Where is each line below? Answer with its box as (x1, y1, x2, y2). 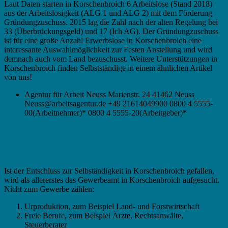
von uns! (4, 73, 32, 82)
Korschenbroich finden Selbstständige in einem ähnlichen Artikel (4, 64, 212, 73)
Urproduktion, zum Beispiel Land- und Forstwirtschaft (24, 202, 199, 211)
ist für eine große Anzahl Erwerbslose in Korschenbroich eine (4, 36, 202, 45)
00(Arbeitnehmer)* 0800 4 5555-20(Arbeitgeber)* (24, 108, 187, 118)
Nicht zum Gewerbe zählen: (4, 184, 94, 193)
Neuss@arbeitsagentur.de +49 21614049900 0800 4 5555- (24, 99, 213, 108)
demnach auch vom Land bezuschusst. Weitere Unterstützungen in (4, 54, 217, 64)
